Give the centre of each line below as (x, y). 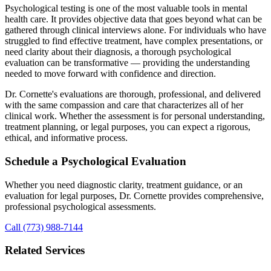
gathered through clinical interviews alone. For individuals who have (135, 30)
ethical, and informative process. (66, 138)
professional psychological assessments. (80, 206)
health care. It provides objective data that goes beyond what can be (133, 19)
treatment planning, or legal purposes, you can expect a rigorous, (128, 127)
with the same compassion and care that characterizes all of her (124, 105)
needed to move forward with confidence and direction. (110, 74)
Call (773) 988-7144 (44, 227)
